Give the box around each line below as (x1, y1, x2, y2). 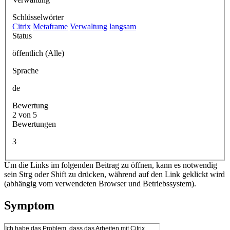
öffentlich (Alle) (12, 48, 64, 57)
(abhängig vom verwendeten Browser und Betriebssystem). (4, 179, 196, 188)
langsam (109, 22, 136, 31)
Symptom (4, 198, 54, 212)
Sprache (12, 66, 39, 75)
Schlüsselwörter (12, 12, 64, 22)
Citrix (12, 22, 31, 31)
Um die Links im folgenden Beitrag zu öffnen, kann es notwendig (4, 160, 217, 169)
